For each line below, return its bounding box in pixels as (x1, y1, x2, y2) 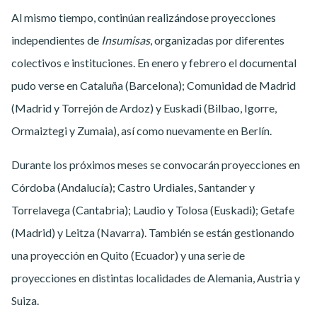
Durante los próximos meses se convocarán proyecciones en (11, 157, 300, 171)
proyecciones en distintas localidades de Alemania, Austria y (11, 270, 300, 284)
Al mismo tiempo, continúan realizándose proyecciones (11, 10, 276, 24)
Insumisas (101, 33, 150, 47)
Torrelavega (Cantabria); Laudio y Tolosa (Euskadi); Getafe (11, 202, 294, 217)
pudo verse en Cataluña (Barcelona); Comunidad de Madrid (11, 78, 296, 92)
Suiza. (11, 293, 39, 307)
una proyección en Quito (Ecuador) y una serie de (11, 248, 245, 262)
